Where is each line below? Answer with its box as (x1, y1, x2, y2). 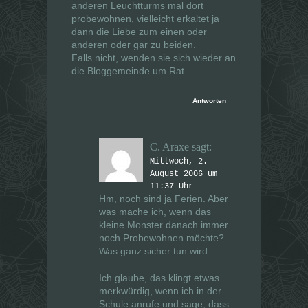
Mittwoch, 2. (150, 157, 208, 167)
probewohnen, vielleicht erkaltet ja (71, 13, 219, 25)
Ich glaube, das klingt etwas (99, 272, 219, 284)
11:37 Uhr (150, 181, 193, 192)
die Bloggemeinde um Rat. (71, 65, 187, 77)
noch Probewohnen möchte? (99, 232, 224, 244)
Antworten (192, 97, 226, 105)
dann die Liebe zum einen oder (71, 26, 207, 38)
